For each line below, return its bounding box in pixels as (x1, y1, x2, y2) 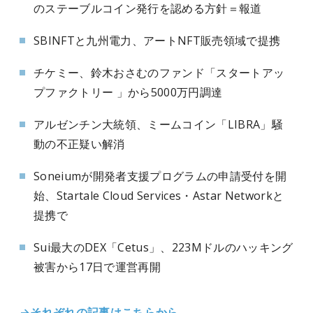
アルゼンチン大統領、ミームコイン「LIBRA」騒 (34, 117, 283, 132)
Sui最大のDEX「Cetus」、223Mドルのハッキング (34, 240, 293, 255)
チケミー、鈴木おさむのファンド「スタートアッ (34, 65, 285, 80)
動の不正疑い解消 (34, 136, 125, 152)
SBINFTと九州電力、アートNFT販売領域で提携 (34, 33, 281, 48)
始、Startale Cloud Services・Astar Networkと (34, 188, 284, 203)
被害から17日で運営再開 (34, 259, 161, 275)
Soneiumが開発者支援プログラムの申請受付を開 (34, 168, 287, 184)
